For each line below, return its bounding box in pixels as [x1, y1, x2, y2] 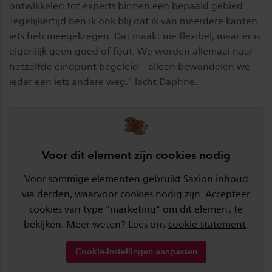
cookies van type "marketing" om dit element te [29, 203, 243, 216]
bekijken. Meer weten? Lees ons [24, 219, 168, 231]
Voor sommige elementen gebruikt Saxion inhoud [24, 173, 248, 185]
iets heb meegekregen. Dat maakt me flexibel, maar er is [9, 30, 260, 42]
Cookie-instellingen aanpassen [75, 246, 197, 257]
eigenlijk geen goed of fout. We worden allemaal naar [9, 46, 253, 57]
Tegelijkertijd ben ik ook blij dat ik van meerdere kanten [9, 15, 257, 27]
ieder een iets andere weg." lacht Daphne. [9, 76, 197, 87]
